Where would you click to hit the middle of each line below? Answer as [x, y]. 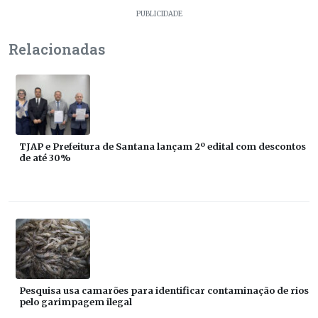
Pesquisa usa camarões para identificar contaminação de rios [164, 290]
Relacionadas [57, 49]
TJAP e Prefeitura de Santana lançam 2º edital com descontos [163, 146]
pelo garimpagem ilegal [76, 301]
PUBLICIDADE [159, 14]
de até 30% [45, 157]
